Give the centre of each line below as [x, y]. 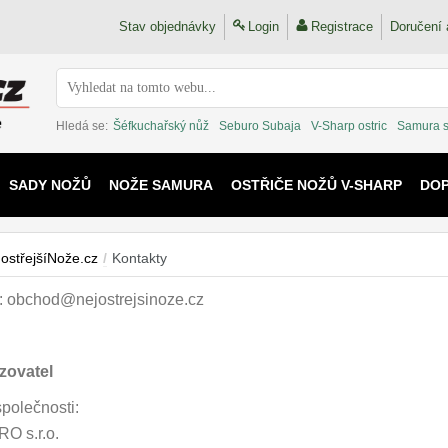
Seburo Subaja [260, 126]
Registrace [342, 26]
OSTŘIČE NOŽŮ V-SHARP [316, 185]
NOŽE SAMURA [160, 185]
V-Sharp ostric [349, 126]
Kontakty [139, 258]
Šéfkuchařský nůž [161, 126]
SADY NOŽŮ [49, 185]
